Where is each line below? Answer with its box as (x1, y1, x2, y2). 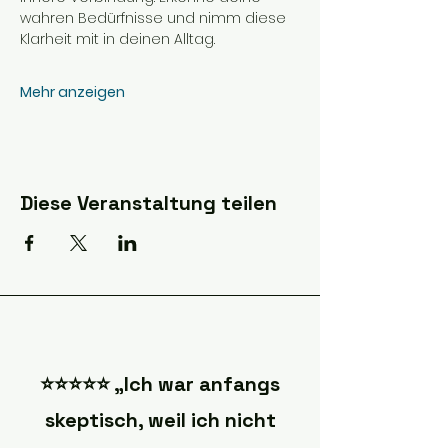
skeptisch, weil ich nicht (44, 407, 276, 433)
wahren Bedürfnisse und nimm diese (20, 8, 290, 28)
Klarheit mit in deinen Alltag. (20, 29, 215, 49)
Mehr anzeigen (20, 82, 125, 102)
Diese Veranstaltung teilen (20, 190, 277, 216)
